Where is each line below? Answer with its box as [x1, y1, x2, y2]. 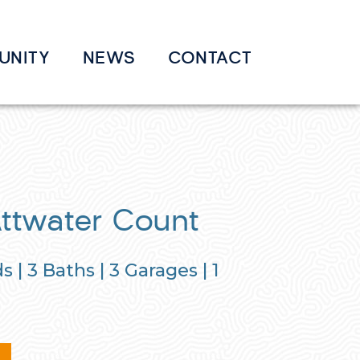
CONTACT [167, 45, 252, 68]
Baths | [37, 259, 109, 281]
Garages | [119, 259, 212, 281]
